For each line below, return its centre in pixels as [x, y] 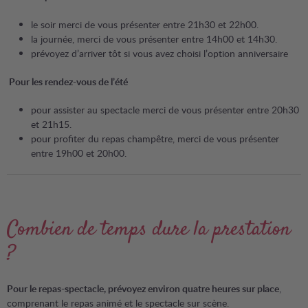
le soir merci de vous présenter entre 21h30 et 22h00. [145, 24]
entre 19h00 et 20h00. [80, 153]
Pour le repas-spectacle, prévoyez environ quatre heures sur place [143, 288]
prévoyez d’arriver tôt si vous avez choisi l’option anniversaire [159, 53]
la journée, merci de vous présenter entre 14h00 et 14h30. [154, 39]
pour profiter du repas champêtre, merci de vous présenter [155, 139]
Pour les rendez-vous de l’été [67, 81]
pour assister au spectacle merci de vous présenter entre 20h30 [165, 110]
